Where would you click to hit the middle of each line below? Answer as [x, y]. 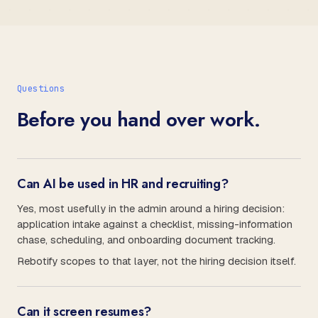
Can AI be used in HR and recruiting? [123, 184]
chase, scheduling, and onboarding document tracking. [146, 240]
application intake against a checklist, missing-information [155, 224]
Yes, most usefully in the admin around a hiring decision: [151, 208]
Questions [41, 89]
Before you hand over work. [139, 120]
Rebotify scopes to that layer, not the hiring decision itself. [157, 261]
